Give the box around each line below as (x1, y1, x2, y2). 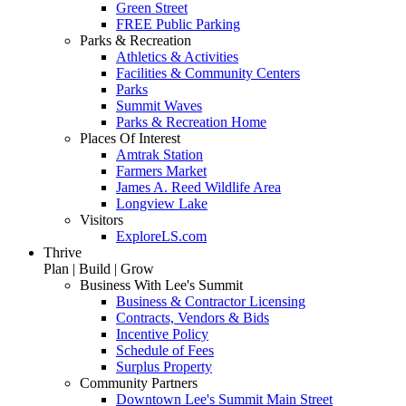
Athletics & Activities (116, 49, 238, 64)
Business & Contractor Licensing (116, 294, 305, 309)
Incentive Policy (116, 326, 208, 342)
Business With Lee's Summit (80, 277, 243, 293)
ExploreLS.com (116, 228, 207, 244)
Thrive (43, 245, 82, 260)
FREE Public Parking (116, 16, 240, 32)
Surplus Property (116, 359, 212, 374)
